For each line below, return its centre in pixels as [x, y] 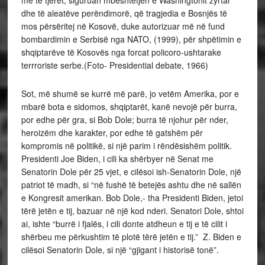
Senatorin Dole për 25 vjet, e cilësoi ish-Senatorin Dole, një [131, 171]
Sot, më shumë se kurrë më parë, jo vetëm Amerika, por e [130, 93]
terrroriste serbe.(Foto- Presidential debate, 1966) [114, 65]
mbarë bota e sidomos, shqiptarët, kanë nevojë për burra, [129, 106]
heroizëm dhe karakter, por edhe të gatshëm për [112, 132]
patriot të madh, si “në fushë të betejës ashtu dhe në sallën [131, 184]
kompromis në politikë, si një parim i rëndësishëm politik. [126, 145]
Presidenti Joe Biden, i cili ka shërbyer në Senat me [117, 158]
